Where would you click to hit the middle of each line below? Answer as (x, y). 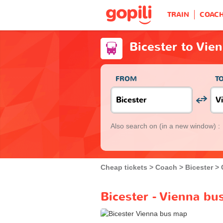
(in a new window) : (190, 126)
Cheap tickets (124, 167)
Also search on (135, 126)
